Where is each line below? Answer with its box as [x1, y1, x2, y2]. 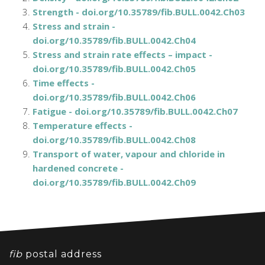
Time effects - [33, 77, 95, 89]
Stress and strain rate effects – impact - [33, 49, 212, 60]
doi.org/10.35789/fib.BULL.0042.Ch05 [33, 63, 196, 75]
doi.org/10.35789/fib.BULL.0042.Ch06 [33, 91, 196, 103]
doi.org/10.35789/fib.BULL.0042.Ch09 [33, 176, 196, 188]
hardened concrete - [33, 162, 124, 174]
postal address [22, 248, 102, 260]
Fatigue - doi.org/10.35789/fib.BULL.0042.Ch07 [33, 105, 238, 117]
